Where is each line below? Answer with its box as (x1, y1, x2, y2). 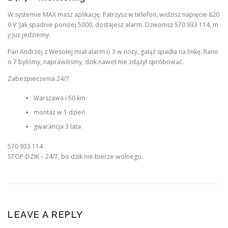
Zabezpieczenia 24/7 (8, 74, 69, 83)
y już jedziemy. (8, 30, 50, 39)
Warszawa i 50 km (33, 94, 85, 103)
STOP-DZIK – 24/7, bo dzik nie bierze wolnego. (8, 152, 143, 161)
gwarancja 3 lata (33, 122, 81, 131)
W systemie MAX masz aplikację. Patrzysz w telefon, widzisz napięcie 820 (8, 10, 219, 19)
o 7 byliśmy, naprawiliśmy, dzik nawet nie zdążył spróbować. (8, 57, 184, 66)
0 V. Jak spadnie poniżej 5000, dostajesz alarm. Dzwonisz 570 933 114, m (8, 20, 218, 29)
